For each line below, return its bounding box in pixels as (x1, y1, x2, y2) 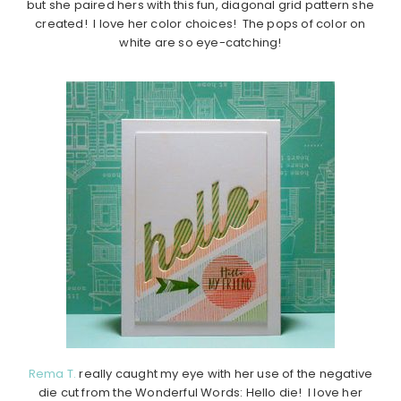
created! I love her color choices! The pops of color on (35, 14, 366, 32)
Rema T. (28, 364, 77, 382)
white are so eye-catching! (119, 33, 282, 51)
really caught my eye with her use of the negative (76, 364, 373, 382)
